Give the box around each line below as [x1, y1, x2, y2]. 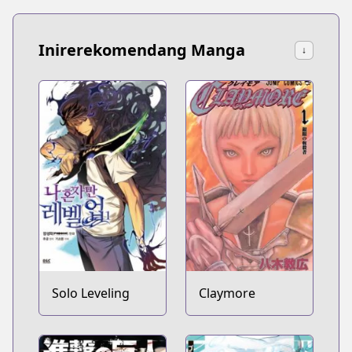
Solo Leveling [52, 284, 130, 302]
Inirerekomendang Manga [38, 39, 245, 61]
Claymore [199, 284, 255, 302]
